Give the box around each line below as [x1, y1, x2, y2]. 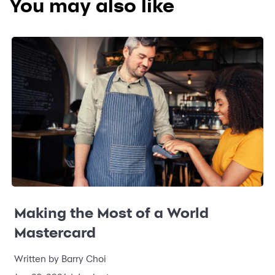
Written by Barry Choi [14, 253, 106, 265]
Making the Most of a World [14, 204, 209, 222]
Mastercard [14, 224, 96, 241]
